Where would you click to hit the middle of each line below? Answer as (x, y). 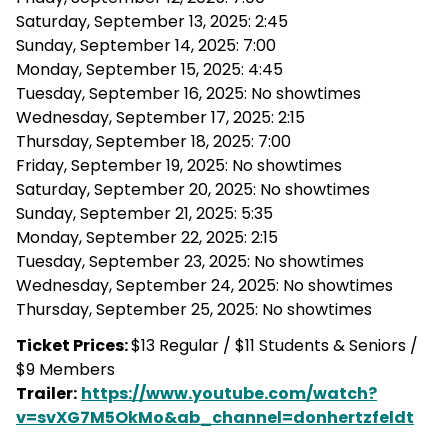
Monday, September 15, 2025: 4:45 (149, 70)
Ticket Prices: (73, 346)
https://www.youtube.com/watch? (229, 394)
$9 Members (65, 370)
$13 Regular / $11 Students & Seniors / (274, 346)
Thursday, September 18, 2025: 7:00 (153, 142)
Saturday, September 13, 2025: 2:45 (152, 22)
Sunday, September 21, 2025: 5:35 (144, 214)
